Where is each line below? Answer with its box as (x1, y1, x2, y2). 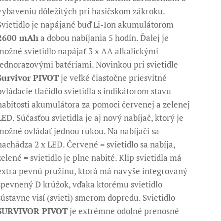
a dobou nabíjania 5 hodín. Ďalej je (38, 32, 169, 43)
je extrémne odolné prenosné (68, 205, 180, 217)
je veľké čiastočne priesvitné (59, 72, 167, 83)
